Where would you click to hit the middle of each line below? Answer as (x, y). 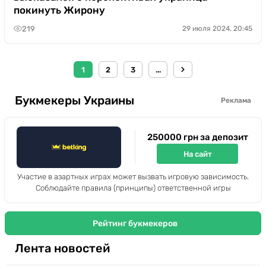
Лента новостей (62, 248)
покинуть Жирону (59, 10)
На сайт (197, 154)
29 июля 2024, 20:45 (217, 28)
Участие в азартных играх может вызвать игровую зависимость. (133, 177)
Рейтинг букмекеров (135, 223)
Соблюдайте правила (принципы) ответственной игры (133, 188)
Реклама (236, 100)
